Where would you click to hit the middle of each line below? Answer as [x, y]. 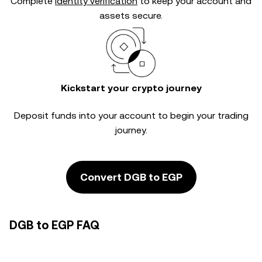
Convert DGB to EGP [131, 177]
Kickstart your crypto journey [131, 88]
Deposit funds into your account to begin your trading [131, 116]
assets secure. [131, 15]
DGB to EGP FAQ [54, 225]
